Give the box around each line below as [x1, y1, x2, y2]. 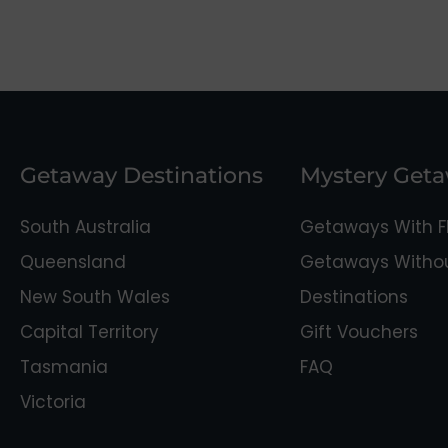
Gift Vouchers [300, 320, 418, 345]
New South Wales [20, 285, 170, 310]
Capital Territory [20, 320, 159, 345]
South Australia [20, 215, 151, 240]
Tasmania [20, 355, 108, 380]
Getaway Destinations [20, 162, 263, 190]
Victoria [20, 390, 86, 415]
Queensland [20, 250, 126, 275]
